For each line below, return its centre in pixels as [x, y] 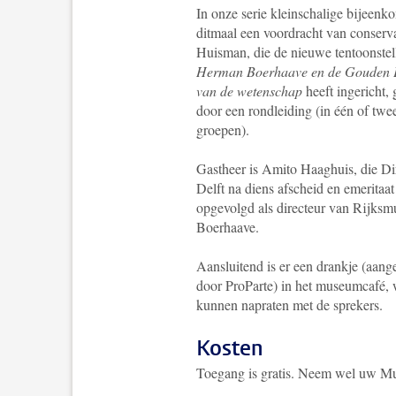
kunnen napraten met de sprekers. [289, 305]
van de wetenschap [249, 91]
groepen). [223, 129]
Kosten [230, 348]
